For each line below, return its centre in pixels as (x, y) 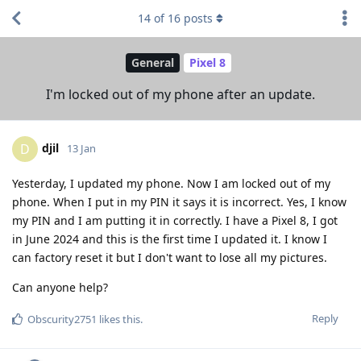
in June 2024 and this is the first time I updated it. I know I (170, 239)
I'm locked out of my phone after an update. (180, 94)
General (153, 63)
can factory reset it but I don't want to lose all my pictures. (170, 257)
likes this (118, 319)
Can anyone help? (60, 287)
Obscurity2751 (62, 319)
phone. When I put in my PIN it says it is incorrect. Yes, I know (179, 201)
